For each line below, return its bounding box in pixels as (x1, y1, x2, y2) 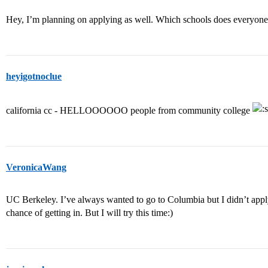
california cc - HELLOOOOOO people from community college (6, 105, 252, 116)
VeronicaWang (6, 162, 66, 173)
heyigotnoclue (6, 71, 62, 82)
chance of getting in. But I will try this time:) (6, 208, 173, 218)
